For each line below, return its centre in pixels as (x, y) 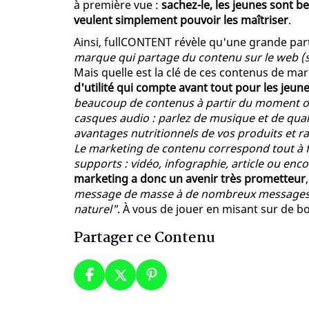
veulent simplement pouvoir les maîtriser (181, 20)
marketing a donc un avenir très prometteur (190, 178)
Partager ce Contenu (144, 238)
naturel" (96, 209)
